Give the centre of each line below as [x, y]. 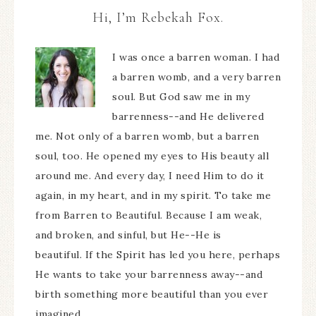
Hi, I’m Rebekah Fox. [158, 18]
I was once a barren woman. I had [196, 57]
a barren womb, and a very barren [196, 77]
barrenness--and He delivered [188, 117]
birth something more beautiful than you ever [152, 294]
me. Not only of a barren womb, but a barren [147, 136]
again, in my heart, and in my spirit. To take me [153, 196]
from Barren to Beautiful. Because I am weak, [148, 215]
